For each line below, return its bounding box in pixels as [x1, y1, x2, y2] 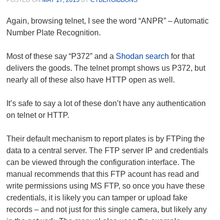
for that [169, 52, 195, 60]
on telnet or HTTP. [6, 110, 70, 119]
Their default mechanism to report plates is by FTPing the [6, 134, 205, 143]
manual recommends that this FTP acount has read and [6, 169, 199, 178]
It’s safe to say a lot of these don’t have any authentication [6, 99, 206, 108]
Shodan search [116, 52, 169, 60]
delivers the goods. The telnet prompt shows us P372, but [6, 63, 206, 72]
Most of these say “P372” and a [6, 52, 116, 60]
